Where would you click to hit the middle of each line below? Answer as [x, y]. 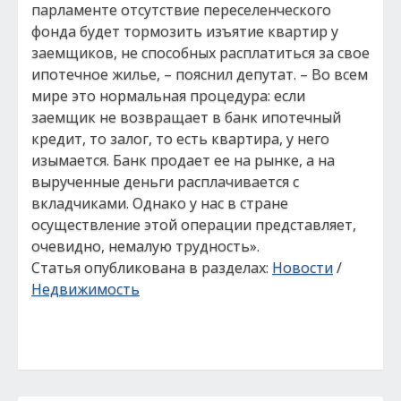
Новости [303, 268]
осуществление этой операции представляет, [194, 225]
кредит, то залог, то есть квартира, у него [180, 139]
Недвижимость [85, 289]
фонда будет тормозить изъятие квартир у [185, 31]
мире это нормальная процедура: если [168, 96]
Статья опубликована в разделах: [152, 268]
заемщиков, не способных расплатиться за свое [200, 53]
